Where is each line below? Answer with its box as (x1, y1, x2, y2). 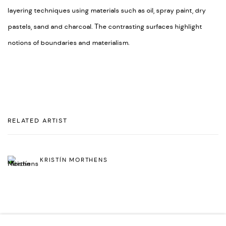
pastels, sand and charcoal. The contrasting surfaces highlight (8, 22, 202, 31)
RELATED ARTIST (8, 117, 68, 125)
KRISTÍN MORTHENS (40, 156, 108, 164)
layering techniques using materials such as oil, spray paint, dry (8, 6, 206, 15)
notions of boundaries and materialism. (8, 38, 130, 47)
